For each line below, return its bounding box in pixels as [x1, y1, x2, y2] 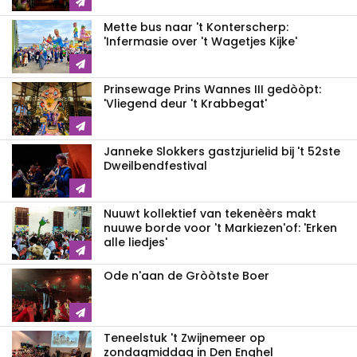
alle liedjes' [104, 234, 167, 251]
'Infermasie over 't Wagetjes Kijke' [104, 33, 297, 50]
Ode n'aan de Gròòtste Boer [104, 268, 269, 284]
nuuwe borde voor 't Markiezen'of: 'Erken [104, 220, 337, 237]
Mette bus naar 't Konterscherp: [104, 19, 288, 36]
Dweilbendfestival [104, 158, 207, 175]
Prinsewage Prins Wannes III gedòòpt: [104, 81, 321, 98]
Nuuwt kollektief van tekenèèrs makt [104, 206, 316, 222]
